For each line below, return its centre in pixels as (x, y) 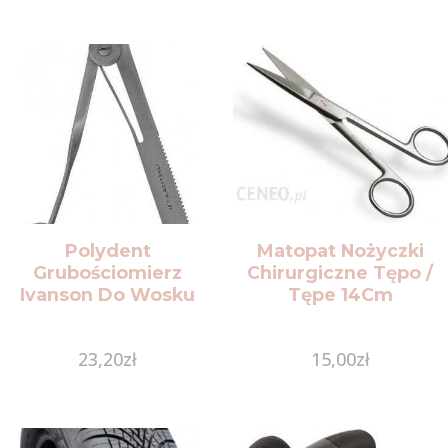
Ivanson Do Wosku (108, 294)
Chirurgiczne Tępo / (340, 272)
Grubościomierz (108, 272)
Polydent (107, 250)
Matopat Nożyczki (340, 250)
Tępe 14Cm (340, 294)
